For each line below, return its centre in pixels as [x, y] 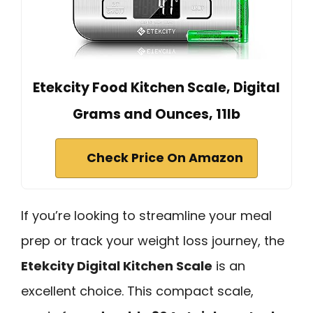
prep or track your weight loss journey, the [153, 240]
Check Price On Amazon [165, 158]
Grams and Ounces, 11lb [156, 114]
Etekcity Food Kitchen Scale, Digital [156, 87]
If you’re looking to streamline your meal [146, 215]
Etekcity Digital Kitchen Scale [117, 265]
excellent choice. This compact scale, [137, 291]
